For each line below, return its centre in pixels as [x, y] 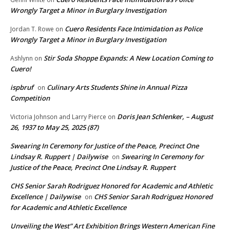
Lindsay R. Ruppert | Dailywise [59, 156]
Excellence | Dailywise [45, 196]
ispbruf [22, 87]
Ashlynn [22, 58]
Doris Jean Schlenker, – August [165, 116]
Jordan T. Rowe [32, 29]
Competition [30, 98]
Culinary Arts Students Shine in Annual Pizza [117, 87]
